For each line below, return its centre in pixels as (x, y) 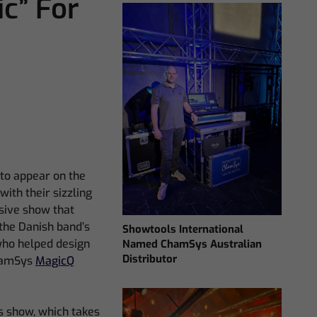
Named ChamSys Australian (192, 244)
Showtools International (183, 229)
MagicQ (54, 261)
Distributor (150, 259)
